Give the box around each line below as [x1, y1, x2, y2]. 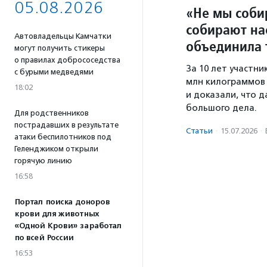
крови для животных [14, 209, 99, 219]
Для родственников [14, 108, 89, 117]
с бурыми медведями [14, 67, 94, 76]
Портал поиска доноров [14, 197, 110, 207]
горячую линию [14, 156, 72, 165]
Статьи [186, 126, 213, 136]
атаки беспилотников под [14, 132, 111, 141]
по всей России [14, 233, 73, 243]
